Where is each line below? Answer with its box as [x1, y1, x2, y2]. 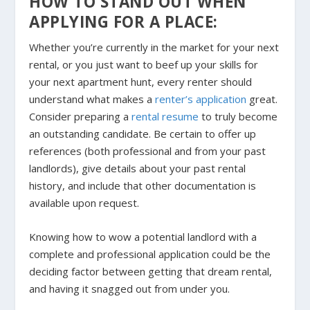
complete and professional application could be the [29, 247, 271, 262]
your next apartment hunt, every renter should [29, 75, 253, 89]
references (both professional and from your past [29, 144, 266, 158]
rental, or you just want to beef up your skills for [29, 57, 259, 72]
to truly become [199, 109, 278, 124]
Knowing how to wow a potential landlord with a [29, 230, 257, 244]
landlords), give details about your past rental [29, 161, 246, 176]
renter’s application [155, 92, 247, 107]
